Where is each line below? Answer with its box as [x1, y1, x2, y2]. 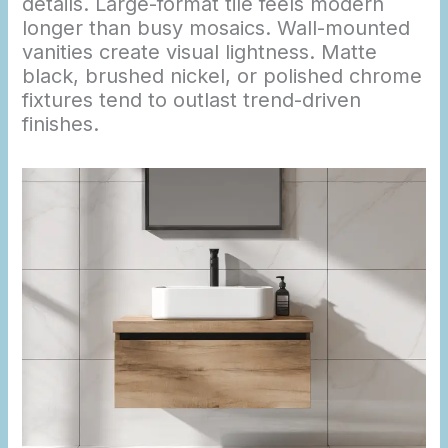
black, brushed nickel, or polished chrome [22, 64, 423, 89]
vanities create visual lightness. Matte [22, 40, 378, 65]
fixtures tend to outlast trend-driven [22, 88, 362, 113]
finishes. [22, 112, 100, 137]
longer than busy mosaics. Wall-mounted [22, 16, 411, 41]
